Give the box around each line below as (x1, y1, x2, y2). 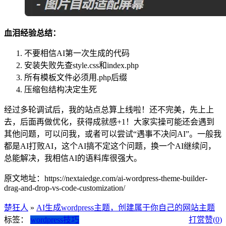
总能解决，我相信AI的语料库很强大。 (4, 153, 142, 162)
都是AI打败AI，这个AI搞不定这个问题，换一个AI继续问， (4, 141, 216, 150)
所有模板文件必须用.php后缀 (24, 73, 127, 82)
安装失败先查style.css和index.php (24, 61, 139, 70)
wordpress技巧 (30, 215, 79, 224)
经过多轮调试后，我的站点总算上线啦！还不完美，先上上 (4, 105, 214, 114)
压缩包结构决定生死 (24, 85, 97, 94)
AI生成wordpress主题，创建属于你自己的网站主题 (36, 203, 215, 212)
